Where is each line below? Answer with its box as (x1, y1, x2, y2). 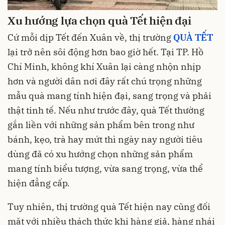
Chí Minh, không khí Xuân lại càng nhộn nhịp (8, 61, 201, 73)
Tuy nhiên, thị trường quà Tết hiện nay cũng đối (8, 201, 210, 213)
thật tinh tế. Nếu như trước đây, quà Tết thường (8, 104, 204, 117)
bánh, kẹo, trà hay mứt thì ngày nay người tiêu (8, 134, 202, 146)
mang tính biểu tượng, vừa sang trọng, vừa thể (8, 163, 203, 175)
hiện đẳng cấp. (8, 177, 70, 189)
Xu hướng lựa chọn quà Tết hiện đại (8, 13, 191, 28)
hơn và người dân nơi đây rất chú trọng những (8, 75, 202, 87)
